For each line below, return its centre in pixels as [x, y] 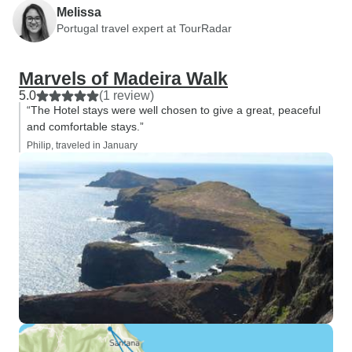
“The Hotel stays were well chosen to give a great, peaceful [174, 110]
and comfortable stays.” [85, 126]
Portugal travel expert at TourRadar [144, 28]
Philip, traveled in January [82, 145]
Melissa [79, 12]
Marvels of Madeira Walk [123, 79]
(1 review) [126, 95]
